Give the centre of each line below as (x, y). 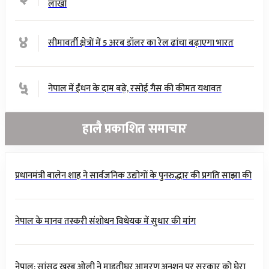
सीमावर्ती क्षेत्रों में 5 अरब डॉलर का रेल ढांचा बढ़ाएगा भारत (141, 43)
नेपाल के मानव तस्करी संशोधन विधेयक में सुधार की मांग (105, 222)
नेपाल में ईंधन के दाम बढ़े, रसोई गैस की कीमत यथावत (135, 89)
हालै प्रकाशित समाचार (134, 129)
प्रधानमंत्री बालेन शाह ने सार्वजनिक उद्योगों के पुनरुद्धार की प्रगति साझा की (133, 176)
